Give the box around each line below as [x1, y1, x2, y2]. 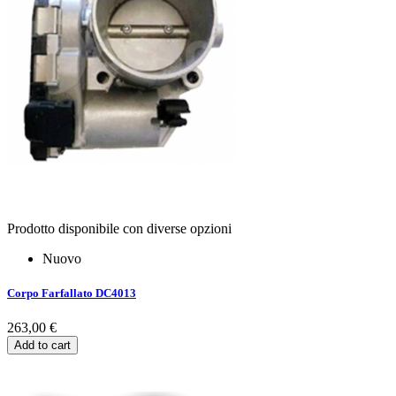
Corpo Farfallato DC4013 [7, 286, 136, 301]
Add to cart [14, 339, 71, 353]
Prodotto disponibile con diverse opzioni [7, 220, 232, 236]
